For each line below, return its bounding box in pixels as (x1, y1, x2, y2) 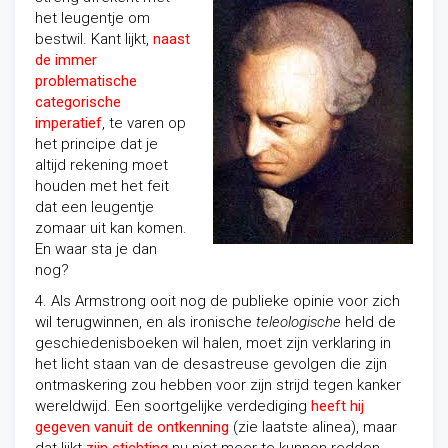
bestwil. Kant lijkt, (35, 30, 153, 48)
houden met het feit (35, 177, 169, 195)
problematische (35, 72, 137, 90)
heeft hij (311, 397, 364, 415)
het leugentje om (35, 9, 150, 27)
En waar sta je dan (35, 240, 157, 258)
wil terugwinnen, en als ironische (35, 313, 256, 331)
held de (341, 313, 396, 331)
